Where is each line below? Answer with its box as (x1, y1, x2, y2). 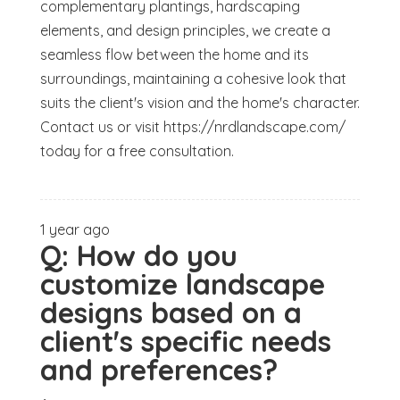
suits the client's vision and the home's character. (39, 94, 360, 112)
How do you (76, 237, 237, 274)
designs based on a (39, 295, 302, 331)
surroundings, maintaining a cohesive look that (39, 70, 346, 88)
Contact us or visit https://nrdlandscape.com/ (39, 118, 346, 137)
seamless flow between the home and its (39, 46, 309, 64)
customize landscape (39, 266, 325, 303)
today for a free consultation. (39, 142, 234, 161)
